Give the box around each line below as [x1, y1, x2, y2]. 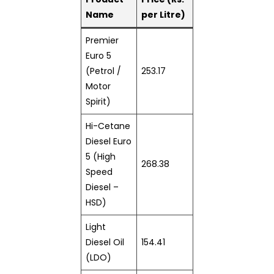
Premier [85, 34, 119, 46]
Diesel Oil [85, 235, 124, 248]
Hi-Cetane [85, 119, 130, 132]
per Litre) [141, 8, 185, 21]
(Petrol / [85, 64, 121, 77]
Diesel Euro [85, 135, 131, 147]
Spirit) [85, 95, 111, 108]
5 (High [85, 150, 116, 163]
